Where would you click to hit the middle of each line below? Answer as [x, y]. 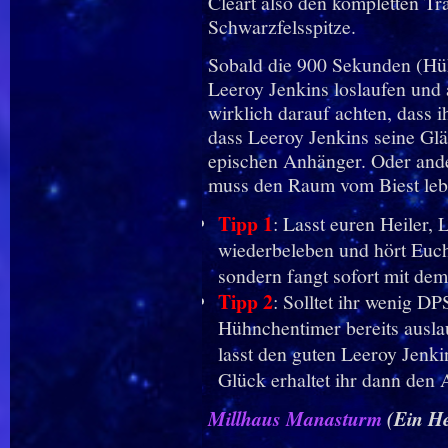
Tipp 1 [245, 224]
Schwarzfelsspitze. [281, 27]
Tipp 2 [245, 302]
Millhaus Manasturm [294, 419]
